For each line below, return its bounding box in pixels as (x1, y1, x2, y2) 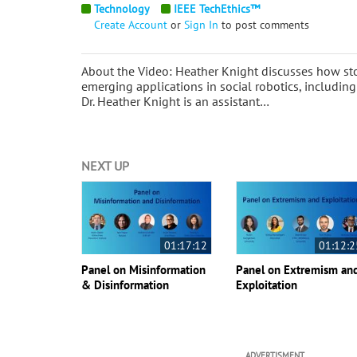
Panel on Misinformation (81, 262, 206, 277)
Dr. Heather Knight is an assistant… (81, 93, 269, 109)
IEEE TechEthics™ (174, 2, 260, 16)
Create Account (94, 18, 167, 32)
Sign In (184, 18, 218, 32)
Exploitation (236, 277, 298, 292)
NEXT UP (81, 158, 129, 174)
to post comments (218, 18, 309, 32)
